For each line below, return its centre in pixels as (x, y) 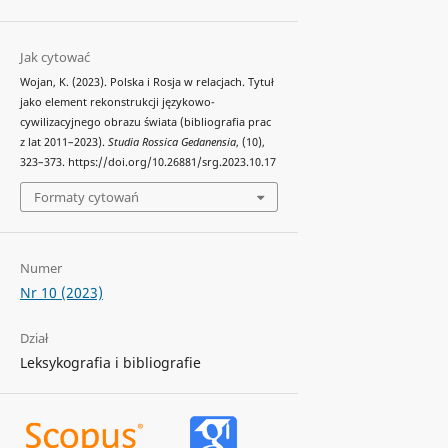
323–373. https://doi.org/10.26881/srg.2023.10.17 (147, 161)
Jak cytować (54, 56)
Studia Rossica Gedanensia (171, 141)
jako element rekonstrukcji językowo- (117, 101)
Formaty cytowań (86, 197)
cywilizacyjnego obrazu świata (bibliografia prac (145, 121)
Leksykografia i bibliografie (110, 363)
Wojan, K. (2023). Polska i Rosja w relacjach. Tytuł (146, 81)
